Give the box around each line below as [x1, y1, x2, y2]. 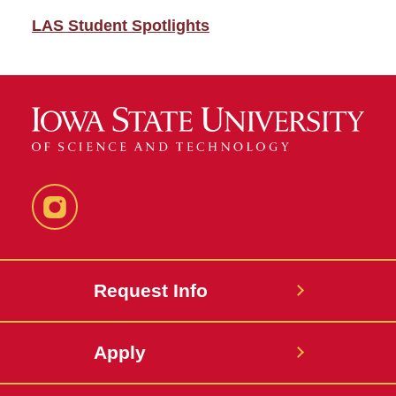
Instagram [54, 211, 126, 230]
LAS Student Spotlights [32, 16, 209, 34]
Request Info [94, 280, 208, 301]
